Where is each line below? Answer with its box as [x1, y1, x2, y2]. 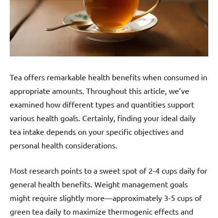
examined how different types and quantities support [10, 99, 194, 109]
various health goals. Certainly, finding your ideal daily [10, 112, 196, 123]
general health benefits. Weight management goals [10, 179, 188, 189]
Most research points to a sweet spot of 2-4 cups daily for [10, 165, 207, 175]
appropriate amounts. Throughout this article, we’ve [10, 85, 189, 95]
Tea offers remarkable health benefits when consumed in [10, 72, 207, 82]
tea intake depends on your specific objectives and [10, 126, 183, 136]
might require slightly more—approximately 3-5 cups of [10, 192, 202, 202]
